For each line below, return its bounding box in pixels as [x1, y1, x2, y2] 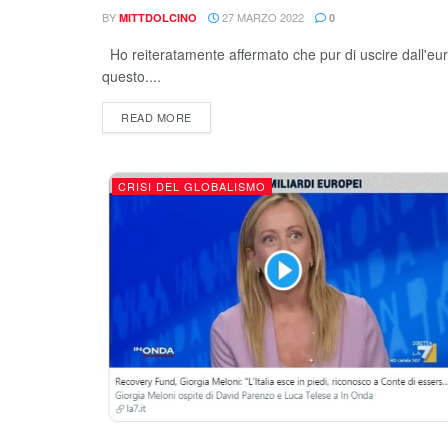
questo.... [102, 66, 161, 86]
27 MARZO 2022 [219, 9, 304, 25]
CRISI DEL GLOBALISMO [118, 178, 266, 194]
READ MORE [121, 109, 192, 125]
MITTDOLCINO [119, 10, 197, 25]
